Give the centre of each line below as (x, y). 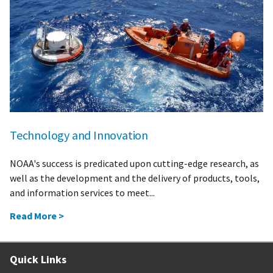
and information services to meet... (82, 192)
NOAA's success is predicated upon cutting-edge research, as (134, 163)
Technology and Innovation (79, 135)
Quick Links (38, 259)
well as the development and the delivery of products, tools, (135, 178)
